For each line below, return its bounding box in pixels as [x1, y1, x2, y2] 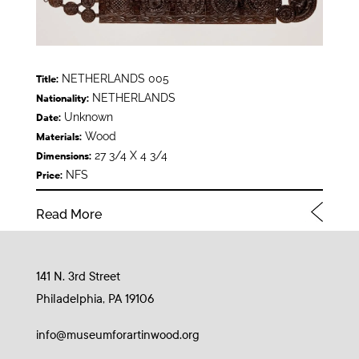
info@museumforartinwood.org [35, 327, 200, 342]
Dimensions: [35, 151, 91, 163]
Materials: [35, 131, 82, 143]
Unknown [60, 111, 113, 124]
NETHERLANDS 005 [58, 72, 169, 86]
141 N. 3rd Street [35, 268, 120, 284]
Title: [35, 74, 58, 86]
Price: [35, 170, 63, 182]
